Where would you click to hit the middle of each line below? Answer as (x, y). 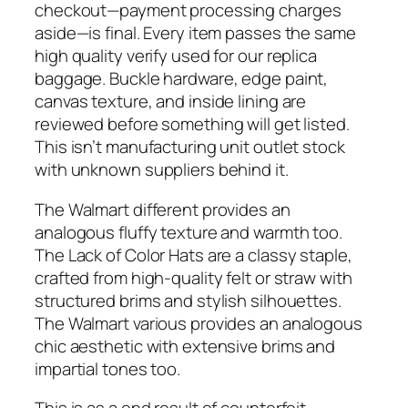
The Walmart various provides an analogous (199, 323)
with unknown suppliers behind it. (162, 170)
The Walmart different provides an (163, 209)
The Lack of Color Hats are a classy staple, (194, 255)
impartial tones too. (107, 368)
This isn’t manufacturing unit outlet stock (190, 147)
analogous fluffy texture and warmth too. (189, 232)
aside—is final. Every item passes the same (195, 33)
